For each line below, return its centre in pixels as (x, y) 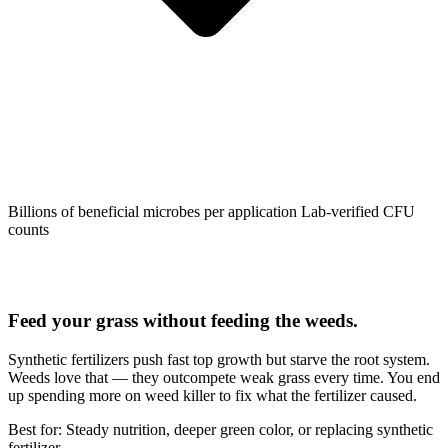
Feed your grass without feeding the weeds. (183, 320)
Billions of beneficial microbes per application (152, 212)
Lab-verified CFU (358, 212)
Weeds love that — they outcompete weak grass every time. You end (224, 377)
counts (28, 230)
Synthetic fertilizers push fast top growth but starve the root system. (219, 359)
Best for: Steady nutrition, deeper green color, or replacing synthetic (220, 429)
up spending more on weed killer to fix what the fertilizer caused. (212, 395)
